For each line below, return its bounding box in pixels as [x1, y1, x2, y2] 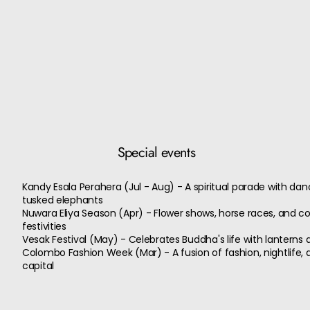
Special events [117, 143, 196, 163]
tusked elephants [22, 193, 103, 207]
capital [22, 259, 55, 273]
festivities [22, 219, 66, 233]
